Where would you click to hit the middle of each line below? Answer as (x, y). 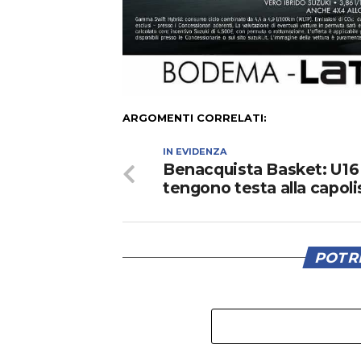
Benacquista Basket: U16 (261, 170)
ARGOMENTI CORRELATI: (195, 118)
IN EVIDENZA (195, 152)
